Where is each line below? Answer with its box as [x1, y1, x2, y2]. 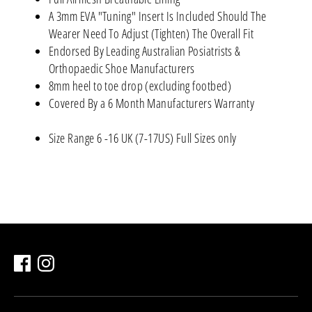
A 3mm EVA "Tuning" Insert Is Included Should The [49, 7, 267, 24]
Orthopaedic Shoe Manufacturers [49, 59, 195, 77]
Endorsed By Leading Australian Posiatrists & [49, 42, 241, 59]
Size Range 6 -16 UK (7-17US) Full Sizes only [49, 129, 237, 146]
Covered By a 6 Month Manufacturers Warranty [49, 94, 255, 111]
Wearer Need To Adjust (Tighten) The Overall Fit [49, 24, 254, 42]
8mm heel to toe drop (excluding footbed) [49, 77, 231, 94]
